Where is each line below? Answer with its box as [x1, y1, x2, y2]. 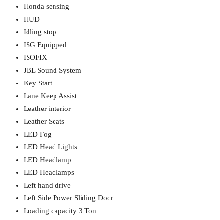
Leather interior [24, 105, 71, 112]
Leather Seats [24, 117, 64, 125]
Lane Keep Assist [24, 92, 77, 100]
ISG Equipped [24, 41, 67, 49]
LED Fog [24, 130, 52, 138]
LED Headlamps [24, 168, 74, 176]
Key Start [24, 79, 52, 87]
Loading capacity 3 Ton [24, 207, 96, 215]
